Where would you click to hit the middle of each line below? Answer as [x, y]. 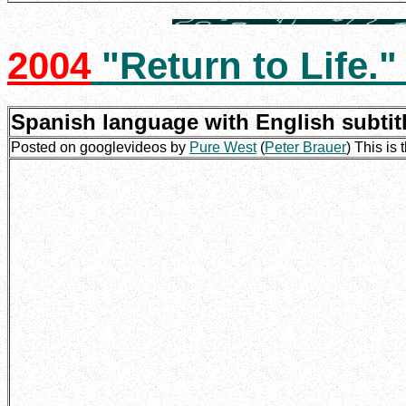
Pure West [223, 147]
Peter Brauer [305, 147]
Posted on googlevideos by [100, 147]
